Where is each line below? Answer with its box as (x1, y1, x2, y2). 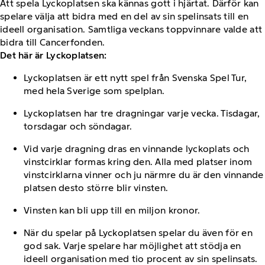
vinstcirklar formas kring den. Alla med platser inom (24, 156, 253, 167)
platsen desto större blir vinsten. (24, 182, 169, 193)
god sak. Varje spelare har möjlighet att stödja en (24, 240, 241, 251)
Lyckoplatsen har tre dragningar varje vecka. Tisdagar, (24, 107, 260, 119)
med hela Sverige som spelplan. (24, 85, 165, 96)
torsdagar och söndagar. (24, 120, 132, 132)
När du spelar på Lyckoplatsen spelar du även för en (24, 227, 253, 238)
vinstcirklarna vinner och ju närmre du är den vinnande (24, 169, 264, 180)
